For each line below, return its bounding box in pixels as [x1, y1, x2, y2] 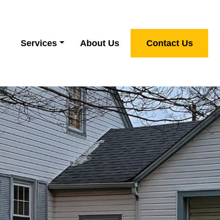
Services [21, 38, 57, 48]
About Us [80, 38, 119, 48]
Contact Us [146, 38, 193, 48]
